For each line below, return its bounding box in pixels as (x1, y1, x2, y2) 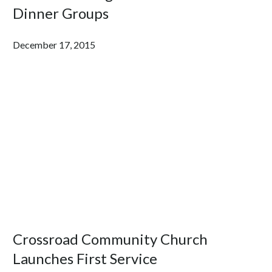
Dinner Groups (13, 4, 109, 22)
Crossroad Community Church (13, 229, 208, 248)
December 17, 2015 (13, 38, 96, 50)
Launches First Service (13, 249, 158, 267)
